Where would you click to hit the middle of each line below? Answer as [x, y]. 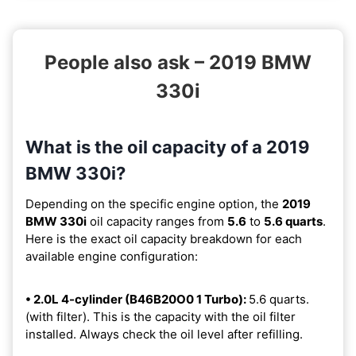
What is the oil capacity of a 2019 [168, 147]
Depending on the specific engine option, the [154, 203]
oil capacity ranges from [157, 221]
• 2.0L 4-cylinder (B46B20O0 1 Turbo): [137, 299]
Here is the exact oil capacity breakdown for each [164, 238]
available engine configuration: [112, 256]
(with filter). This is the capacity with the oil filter [161, 316]
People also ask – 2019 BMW [178, 62]
